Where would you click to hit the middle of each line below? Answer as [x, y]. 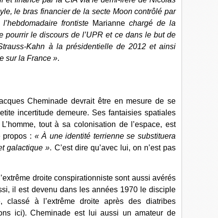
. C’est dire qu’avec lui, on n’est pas [113, 148]
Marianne [111, 23]
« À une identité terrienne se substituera [105, 136]
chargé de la [153, 23]
